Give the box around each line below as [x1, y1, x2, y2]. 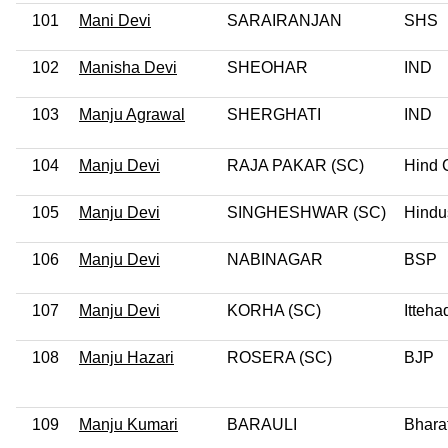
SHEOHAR [227, 58, 308, 76]
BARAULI [227, 415, 297, 433]
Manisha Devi [79, 58, 177, 76]
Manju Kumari [79, 415, 178, 433]
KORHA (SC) [227, 301, 321, 319]
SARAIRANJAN [227, 11, 342, 29]
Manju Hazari [79, 348, 174, 366]
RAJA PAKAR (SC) [227, 156, 364, 174]
